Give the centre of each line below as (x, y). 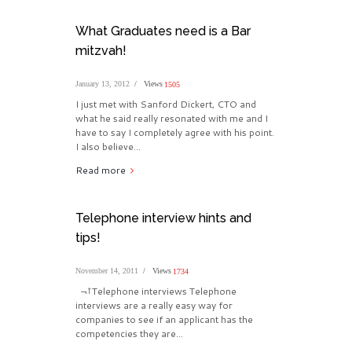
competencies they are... (129, 334)
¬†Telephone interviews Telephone (156, 291)
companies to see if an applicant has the (164, 320)
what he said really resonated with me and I (171, 119)
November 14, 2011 (106, 271)
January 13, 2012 (102, 84)
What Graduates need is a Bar (163, 31)
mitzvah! (101, 51)
